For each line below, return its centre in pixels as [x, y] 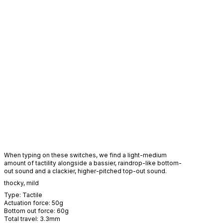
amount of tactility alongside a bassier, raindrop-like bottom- [93, 163]
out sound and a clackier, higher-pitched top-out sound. [85, 171]
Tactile [32, 195]
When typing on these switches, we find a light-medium [85, 155]
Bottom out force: [30, 211]
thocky [14, 183]
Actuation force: [28, 203]
